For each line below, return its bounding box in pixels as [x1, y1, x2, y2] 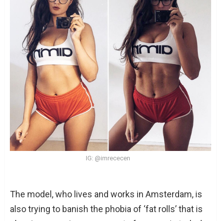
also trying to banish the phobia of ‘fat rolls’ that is [10, 203, 203, 214]
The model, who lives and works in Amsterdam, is [10, 188, 202, 199]
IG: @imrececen [86, 154, 130, 162]
